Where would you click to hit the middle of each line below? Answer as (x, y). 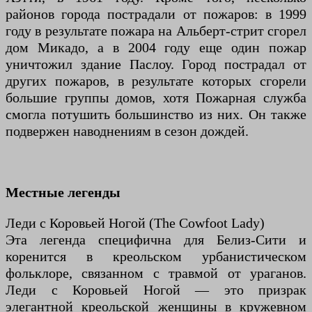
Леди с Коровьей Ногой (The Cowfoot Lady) (135, 223)
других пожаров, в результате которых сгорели (156, 81)
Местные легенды (63, 193)
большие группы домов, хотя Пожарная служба (156, 98)
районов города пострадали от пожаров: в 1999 (156, 14)
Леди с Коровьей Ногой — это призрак (156, 290)
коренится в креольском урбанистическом (156, 257)
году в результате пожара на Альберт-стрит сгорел (156, 31)
